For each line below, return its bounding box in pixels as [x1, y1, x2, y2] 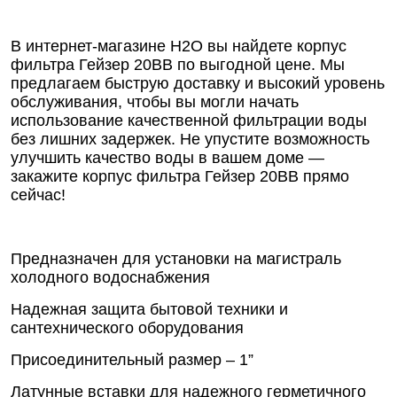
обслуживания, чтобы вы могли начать [11, 92, 299, 111]
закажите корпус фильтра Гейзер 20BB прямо [11, 167, 349, 185]
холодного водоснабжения [11, 268, 210, 286]
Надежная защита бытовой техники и [11, 300, 288, 318]
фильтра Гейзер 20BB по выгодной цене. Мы [11, 55, 345, 74]
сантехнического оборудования [11, 318, 244, 337]
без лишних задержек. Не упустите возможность [11, 129, 370, 148]
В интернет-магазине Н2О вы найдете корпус [11, 36, 346, 55]
